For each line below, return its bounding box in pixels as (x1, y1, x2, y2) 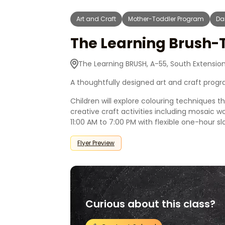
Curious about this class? (85, 196, 215, 211)
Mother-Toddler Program (128, 15, 204, 23)
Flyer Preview (77, 139, 115, 148)
